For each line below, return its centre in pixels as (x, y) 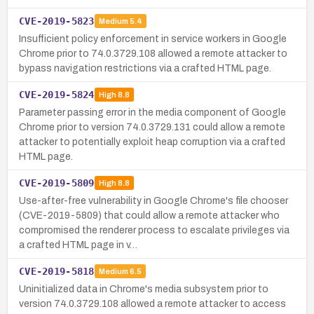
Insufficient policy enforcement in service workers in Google (153, 39)
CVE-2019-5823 (57, 21)
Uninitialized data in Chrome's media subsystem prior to (144, 289)
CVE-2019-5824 (57, 94)
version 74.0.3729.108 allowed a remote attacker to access (152, 303)
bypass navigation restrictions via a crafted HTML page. (145, 68)
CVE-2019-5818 (57, 271)
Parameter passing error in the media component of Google (152, 112)
